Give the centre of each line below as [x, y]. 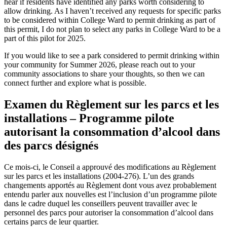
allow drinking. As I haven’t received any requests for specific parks [112, 11]
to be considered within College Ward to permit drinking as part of [110, 20]
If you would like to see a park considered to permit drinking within [112, 56]
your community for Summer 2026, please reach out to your [100, 65]
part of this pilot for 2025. [46, 39]
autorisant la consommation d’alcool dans [112, 131]
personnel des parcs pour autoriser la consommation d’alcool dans [109, 212]
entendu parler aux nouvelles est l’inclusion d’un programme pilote [110, 194]
